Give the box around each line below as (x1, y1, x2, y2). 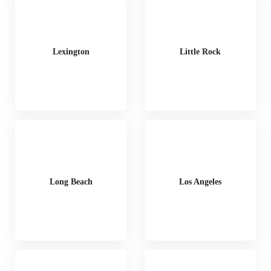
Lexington (52, 47, 90, 56)
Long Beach (49, 177, 93, 186)
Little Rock (180, 47, 221, 56)
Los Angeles (179, 177, 221, 186)
